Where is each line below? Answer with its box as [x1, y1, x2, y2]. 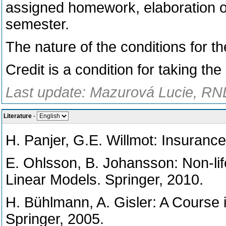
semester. [6, 16, 69, 32]
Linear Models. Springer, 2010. [6, 172, 203, 188]
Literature [4, 112, 32, 120]
